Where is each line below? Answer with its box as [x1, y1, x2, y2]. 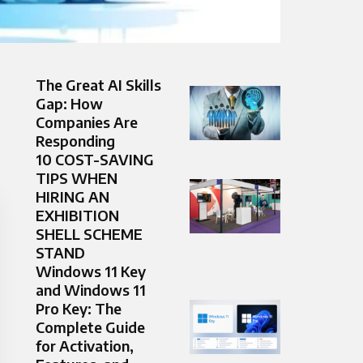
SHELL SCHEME [36, 224, 143, 244]
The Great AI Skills [36, 75, 161, 95]
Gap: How [36, 94, 103, 113]
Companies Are [36, 113, 138, 132]
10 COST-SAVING [36, 150, 154, 169]
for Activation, [36, 336, 134, 356]
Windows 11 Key [36, 262, 146, 281]
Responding [36, 131, 115, 151]
